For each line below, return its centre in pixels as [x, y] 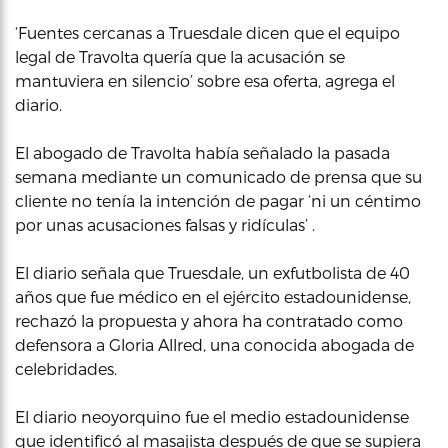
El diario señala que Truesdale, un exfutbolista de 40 [212, 272]
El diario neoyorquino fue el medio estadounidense [212, 416]
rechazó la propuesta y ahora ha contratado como [209, 320]
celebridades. [66, 368]
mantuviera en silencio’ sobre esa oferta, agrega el [205, 80]
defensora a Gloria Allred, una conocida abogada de [214, 344]
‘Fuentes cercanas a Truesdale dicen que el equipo [207, 32]
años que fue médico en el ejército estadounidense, [213, 296]
